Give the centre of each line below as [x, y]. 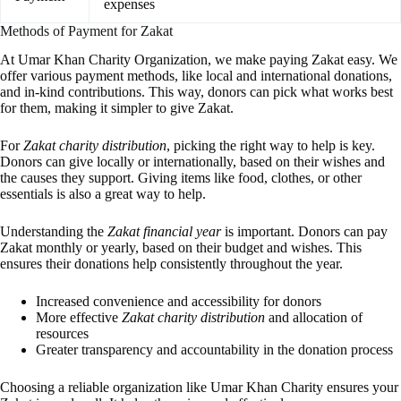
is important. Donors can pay [304, 232]
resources [62, 334]
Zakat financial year [164, 232]
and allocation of [314, 318]
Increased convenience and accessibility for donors [179, 302]
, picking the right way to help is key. [271, 146]
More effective [79, 318]
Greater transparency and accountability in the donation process [214, 350]
